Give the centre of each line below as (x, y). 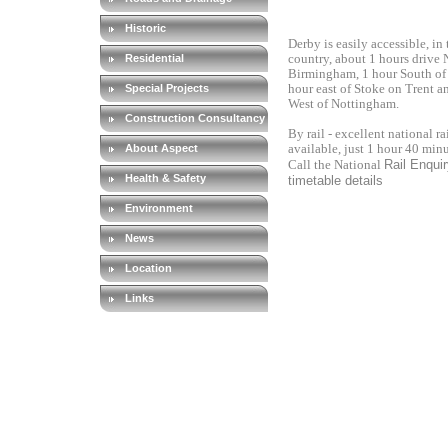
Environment (158, 208)
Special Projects (166, 88)
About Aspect (161, 148)
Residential (154, 58)
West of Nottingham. (343, 104)
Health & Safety (165, 178)
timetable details (337, 181)
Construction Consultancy (194, 118)
